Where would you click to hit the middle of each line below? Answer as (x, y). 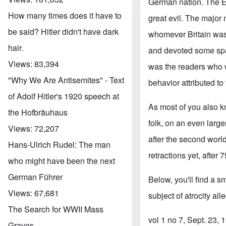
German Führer (35, 177)
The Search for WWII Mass (56, 209)
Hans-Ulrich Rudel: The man (59, 144)
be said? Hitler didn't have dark (63, 31)
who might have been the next (62, 160)
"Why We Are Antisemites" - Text (66, 80)
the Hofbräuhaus (38, 112)
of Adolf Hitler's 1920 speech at (64, 96)
